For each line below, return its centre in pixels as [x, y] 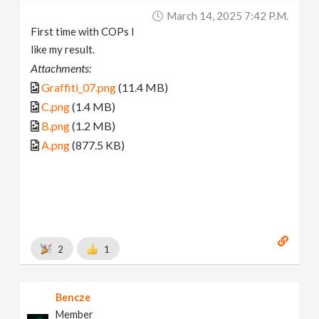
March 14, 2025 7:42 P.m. [227, 16]
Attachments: [61, 68]
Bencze [73, 297]
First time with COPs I [83, 32]
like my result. [63, 49]
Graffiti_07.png [79, 88]
